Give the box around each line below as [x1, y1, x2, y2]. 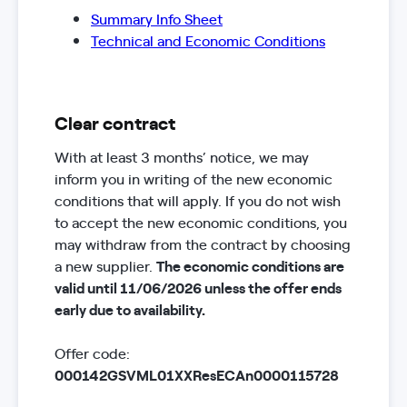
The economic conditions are [156, 255, 344, 275]
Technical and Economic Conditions [91, 30, 325, 50]
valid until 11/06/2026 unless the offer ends [55, 277, 342, 297]
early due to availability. [55, 299, 205, 319]
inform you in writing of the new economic [55, 168, 333, 188]
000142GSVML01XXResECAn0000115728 [55, 364, 339, 384]
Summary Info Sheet [91, 8, 223, 28]
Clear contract [55, 109, 175, 134]
